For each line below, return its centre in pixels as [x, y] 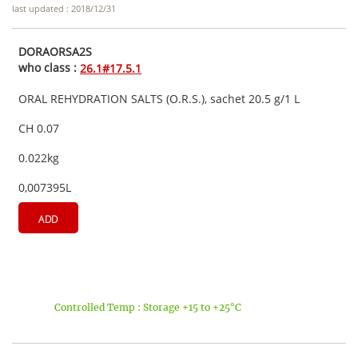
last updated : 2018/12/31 [64, 9]
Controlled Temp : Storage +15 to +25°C [148, 307]
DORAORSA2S [55, 52]
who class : [49, 68]
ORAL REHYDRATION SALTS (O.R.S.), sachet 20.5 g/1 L [159, 98]
